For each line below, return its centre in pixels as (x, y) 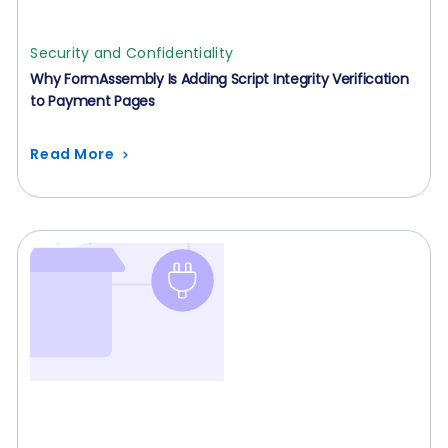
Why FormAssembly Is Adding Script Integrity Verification (219, 79)
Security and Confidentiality (132, 53)
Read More (72, 154)
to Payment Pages (92, 101)
